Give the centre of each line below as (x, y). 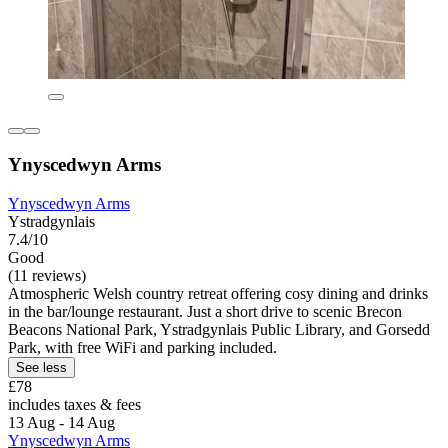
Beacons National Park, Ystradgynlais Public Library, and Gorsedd (219, 329)
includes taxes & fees (74, 404)
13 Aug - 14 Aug (61, 422)
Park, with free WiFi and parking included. (142, 347)
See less (41, 367)
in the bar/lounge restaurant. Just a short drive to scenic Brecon (205, 311)
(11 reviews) (47, 275)
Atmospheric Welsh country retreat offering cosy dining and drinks (218, 293)
